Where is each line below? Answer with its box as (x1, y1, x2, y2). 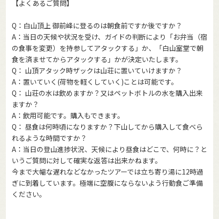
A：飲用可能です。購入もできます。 (12, 110, 124, 121)
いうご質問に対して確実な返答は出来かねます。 (12, 155, 162, 166)
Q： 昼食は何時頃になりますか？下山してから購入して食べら (12, 122, 203, 132)
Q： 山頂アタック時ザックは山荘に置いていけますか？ (12, 66, 182, 76)
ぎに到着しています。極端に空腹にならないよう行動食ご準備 (12, 178, 203, 188)
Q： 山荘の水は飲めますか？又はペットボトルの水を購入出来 (12, 88, 203, 98)
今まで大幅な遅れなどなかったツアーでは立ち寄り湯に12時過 (12, 167, 203, 177)
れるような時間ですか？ (12, 133, 87, 143)
